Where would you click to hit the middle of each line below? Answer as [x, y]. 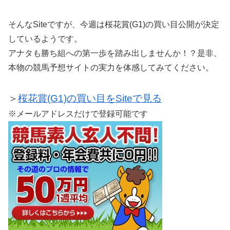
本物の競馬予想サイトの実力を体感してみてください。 [111, 68]
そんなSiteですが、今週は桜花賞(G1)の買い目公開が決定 [114, 25]
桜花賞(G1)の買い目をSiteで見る [90, 98]
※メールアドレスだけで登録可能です [78, 113]
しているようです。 [45, 39]
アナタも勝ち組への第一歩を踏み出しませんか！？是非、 [115, 53]
